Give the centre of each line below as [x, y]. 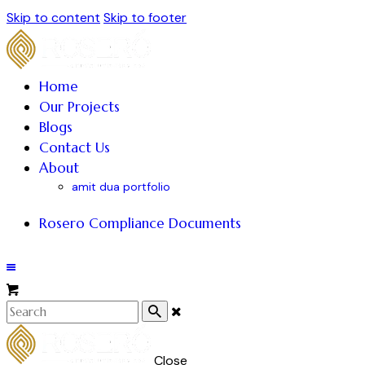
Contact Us [75, 147]
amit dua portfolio [121, 187]
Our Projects [79, 107]
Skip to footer [145, 18]
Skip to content [53, 18]
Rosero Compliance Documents [140, 224]
